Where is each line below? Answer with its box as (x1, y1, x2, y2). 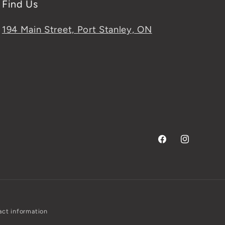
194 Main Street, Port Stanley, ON (2, 24, 152, 35)
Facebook (156, 140, 195, 150)
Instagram (179, 140, 218, 150)
